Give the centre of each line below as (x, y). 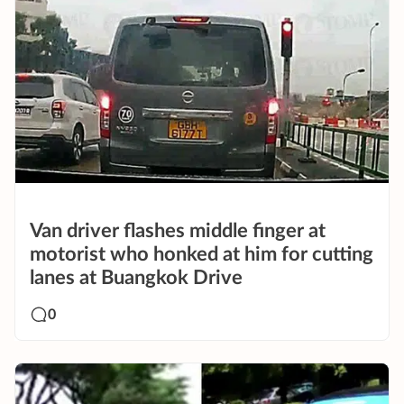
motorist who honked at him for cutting (202, 254)
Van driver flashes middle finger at (178, 230)
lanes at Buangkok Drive (136, 277)
